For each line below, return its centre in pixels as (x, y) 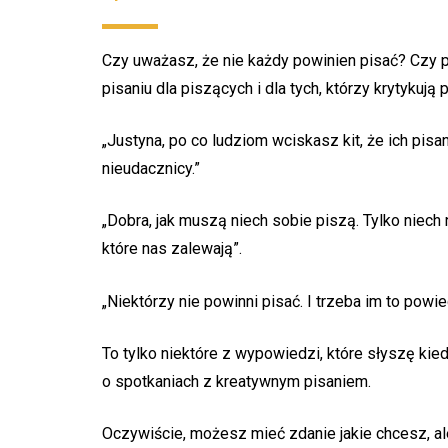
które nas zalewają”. (172, 249)
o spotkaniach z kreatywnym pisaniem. (236, 381)
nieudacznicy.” (151, 169)
